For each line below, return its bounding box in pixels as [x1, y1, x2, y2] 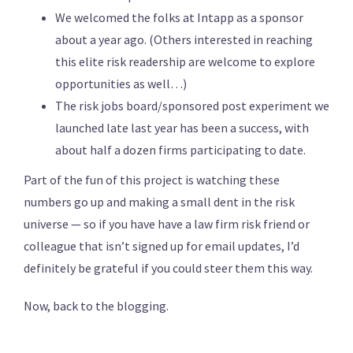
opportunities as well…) [55, 76, 187, 92]
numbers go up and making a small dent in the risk [24, 194, 295, 210]
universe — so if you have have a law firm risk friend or [24, 216, 310, 232]
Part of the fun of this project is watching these [24, 172, 280, 188]
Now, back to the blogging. [24, 298, 169, 314]
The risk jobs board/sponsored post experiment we [55, 98, 329, 114]
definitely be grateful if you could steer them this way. [24, 260, 313, 277]
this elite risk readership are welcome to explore [55, 54, 315, 70]
